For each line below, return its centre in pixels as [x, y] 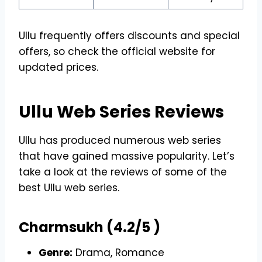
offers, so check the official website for [117, 51]
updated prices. [58, 67]
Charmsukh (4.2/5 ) [89, 227]
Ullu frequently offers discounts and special [129, 35]
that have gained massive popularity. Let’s [127, 156]
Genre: [56, 252]
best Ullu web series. [69, 187]
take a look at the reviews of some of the [123, 172]
